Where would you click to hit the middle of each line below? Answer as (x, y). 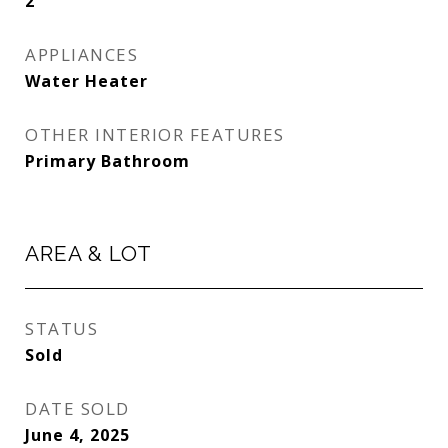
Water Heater (86, 81)
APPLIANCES (81, 54)
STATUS (61, 328)
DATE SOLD (77, 408)
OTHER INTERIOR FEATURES (155, 134)
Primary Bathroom (107, 161)
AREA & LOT (88, 253)
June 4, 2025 (77, 435)
